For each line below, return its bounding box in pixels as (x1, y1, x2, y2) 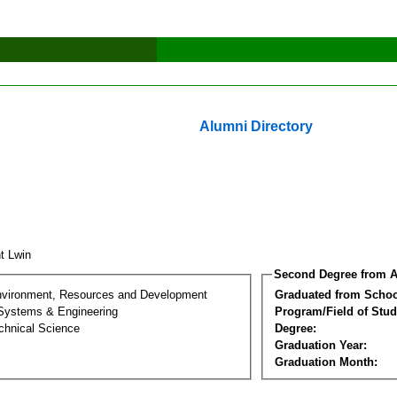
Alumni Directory (199, 119, 313, 134)
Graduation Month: (275, 354, 378, 369)
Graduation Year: (275, 338, 367, 352)
